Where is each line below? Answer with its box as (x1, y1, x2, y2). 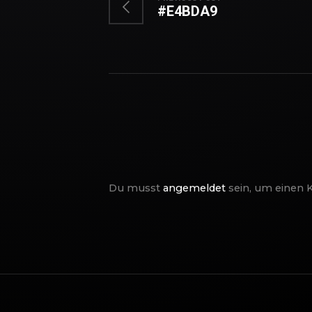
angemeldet (163, 181, 226, 194)
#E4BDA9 (157, 2, 217, 19)
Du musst (109, 181, 163, 194)
